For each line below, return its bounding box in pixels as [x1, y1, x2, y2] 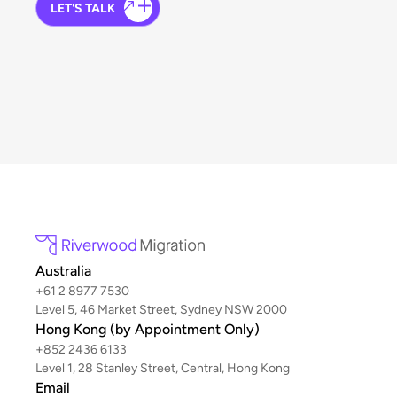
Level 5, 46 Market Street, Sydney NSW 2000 [35, 302, 287, 318]
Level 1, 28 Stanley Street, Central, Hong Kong [35, 361, 290, 377]
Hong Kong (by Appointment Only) [35, 321, 260, 339]
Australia [35, 262, 91, 280]
